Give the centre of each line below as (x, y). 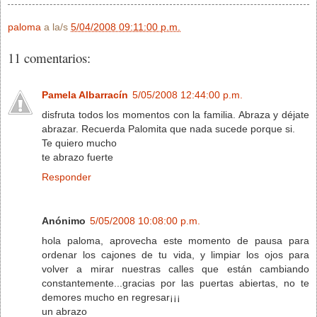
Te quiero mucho (79, 143)
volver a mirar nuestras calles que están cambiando (175, 269)
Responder (67, 177)
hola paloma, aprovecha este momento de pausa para (175, 240)
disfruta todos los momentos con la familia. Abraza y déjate (175, 114)
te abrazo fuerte (77, 157)
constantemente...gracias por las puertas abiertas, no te (175, 283)
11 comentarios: (49, 57)
